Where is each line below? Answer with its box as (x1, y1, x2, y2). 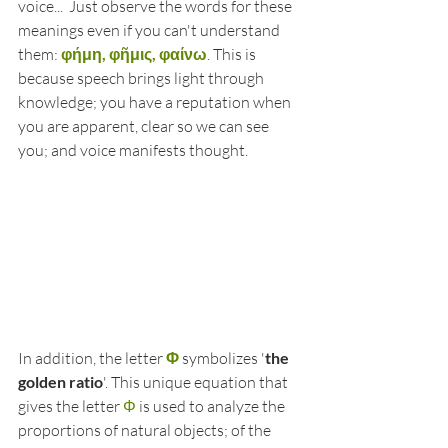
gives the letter (18, 395, 123, 416)
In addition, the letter (18, 347, 166, 368)
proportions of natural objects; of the (18, 419, 274, 440)
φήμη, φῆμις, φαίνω (61, 44, 207, 63)
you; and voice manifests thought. (18, 140, 251, 160)
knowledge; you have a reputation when (18, 92, 294, 112)
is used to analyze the (136, 395, 288, 416)
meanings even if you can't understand (18, 20, 283, 40)
